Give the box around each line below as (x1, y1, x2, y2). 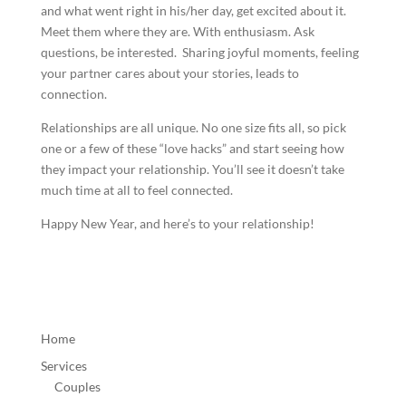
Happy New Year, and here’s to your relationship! (40, 216, 314, 231)
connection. (40, 86, 107, 101)
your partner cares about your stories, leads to (40, 65, 299, 81)
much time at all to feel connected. (40, 182, 233, 198)
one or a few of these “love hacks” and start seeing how (40, 140, 344, 156)
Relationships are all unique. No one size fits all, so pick (40, 120, 346, 135)
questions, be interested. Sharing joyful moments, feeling (40, 44, 359, 60)
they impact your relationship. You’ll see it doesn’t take (40, 161, 344, 177)
